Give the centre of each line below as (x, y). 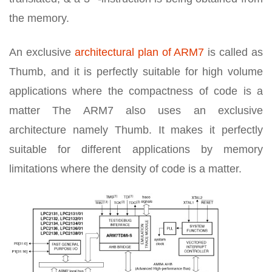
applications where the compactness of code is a (136, 91)
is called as (233, 52)
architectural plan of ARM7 (139, 52)
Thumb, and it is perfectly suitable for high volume (136, 72)
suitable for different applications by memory (136, 149)
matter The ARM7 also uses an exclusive (136, 110)
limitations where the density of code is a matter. (125, 169)
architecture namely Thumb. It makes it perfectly (136, 130)
